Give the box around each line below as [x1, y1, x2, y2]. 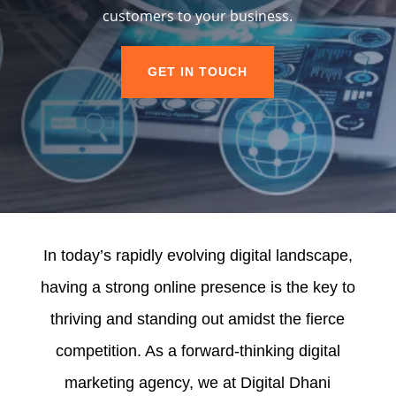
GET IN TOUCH [148, 65, 248, 79]
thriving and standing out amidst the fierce [50, 310, 346, 328]
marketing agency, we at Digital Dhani [65, 374, 331, 392]
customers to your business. [103, 6, 293, 26]
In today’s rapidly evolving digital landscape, [42, 247, 353, 264]
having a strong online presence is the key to [40, 278, 355, 296]
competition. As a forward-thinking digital [55, 342, 340, 360]
